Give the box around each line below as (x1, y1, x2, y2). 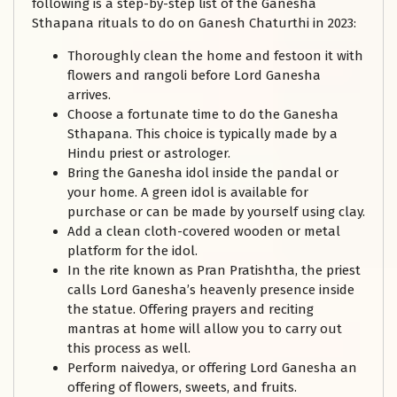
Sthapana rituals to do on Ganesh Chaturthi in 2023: (32, 15, 356, 32)
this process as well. (67, 340, 191, 357)
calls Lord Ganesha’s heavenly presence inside (67, 282, 354, 299)
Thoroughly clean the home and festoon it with (67, 48, 363, 65)
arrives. (67, 87, 111, 104)
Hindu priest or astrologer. (67, 145, 230, 162)
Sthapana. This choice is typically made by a (67, 126, 338, 143)
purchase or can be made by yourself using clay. (67, 204, 365, 221)
